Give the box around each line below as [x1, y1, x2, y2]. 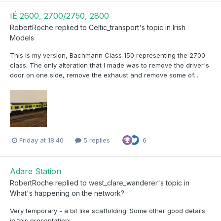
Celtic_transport [89, 23, 139, 32]
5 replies [81, 136, 110, 144]
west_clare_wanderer [89, 178, 158, 187]
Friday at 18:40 [19, 136, 64, 144]
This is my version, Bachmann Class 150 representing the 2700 [10, 51, 205, 60]
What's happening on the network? [10, 188, 124, 197]
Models [10, 34, 34, 42]
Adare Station [10, 166, 61, 176]
